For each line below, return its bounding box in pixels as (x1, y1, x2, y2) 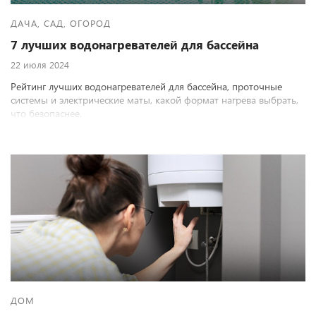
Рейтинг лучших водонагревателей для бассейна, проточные (11, 80, 282, 93)
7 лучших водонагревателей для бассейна (11, 37, 259, 53)
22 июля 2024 (11, 59, 69, 71)
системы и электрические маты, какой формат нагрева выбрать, (11, 93, 298, 107)
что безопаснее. (11, 107, 82, 120)
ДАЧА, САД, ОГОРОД (11, 17, 111, 29)
